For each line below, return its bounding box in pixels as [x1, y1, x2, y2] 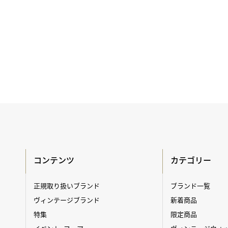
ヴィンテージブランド [34, 195, 100, 205]
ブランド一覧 [170, 181, 210, 190]
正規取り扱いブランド [34, 181, 100, 190]
